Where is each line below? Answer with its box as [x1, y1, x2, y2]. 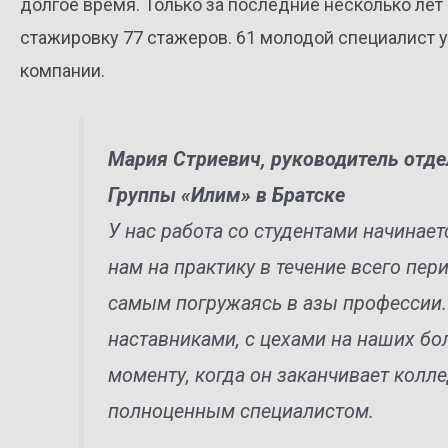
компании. [20, 59, 105, 81]
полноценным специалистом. [108, 399, 375, 423]
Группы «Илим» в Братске [108, 183, 346, 207]
